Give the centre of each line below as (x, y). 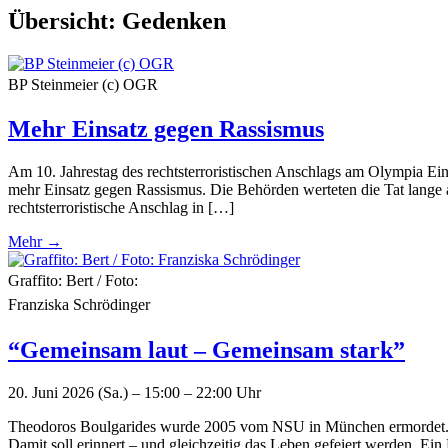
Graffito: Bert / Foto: (73, 281)
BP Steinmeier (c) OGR (83, 84)
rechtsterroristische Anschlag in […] (121, 208)
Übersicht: (65, 20)
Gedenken (174, 20)
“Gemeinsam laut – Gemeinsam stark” (206, 350)
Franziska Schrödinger (79, 305)
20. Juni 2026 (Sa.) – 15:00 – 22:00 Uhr (134, 393)
